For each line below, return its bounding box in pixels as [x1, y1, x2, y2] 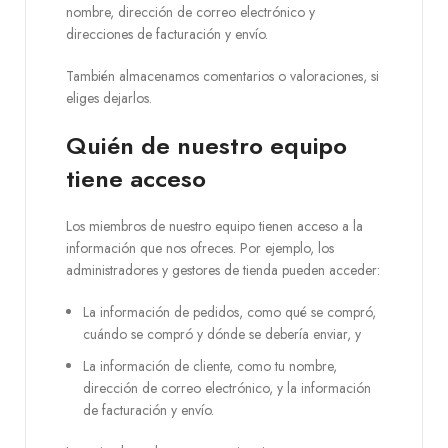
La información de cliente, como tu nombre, [83, 356, 337, 376]
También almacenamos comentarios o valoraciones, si [66, 66, 379, 86]
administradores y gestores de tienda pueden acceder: [66, 260, 380, 280]
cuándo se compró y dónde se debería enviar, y [83, 324, 361, 344]
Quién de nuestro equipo [66, 128, 347, 163]
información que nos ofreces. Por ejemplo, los [66, 238, 334, 258]
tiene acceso [66, 161, 206, 196]
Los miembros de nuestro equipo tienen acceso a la [66, 216, 363, 236]
